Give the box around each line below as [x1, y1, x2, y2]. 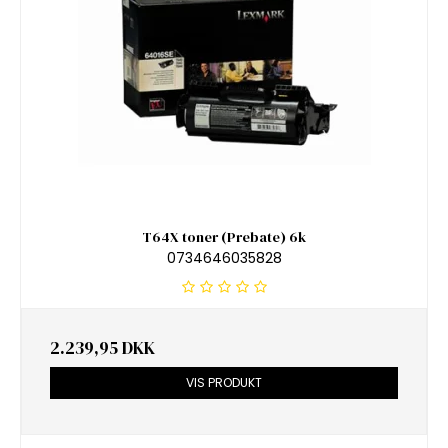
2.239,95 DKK [50, 335, 155, 360]
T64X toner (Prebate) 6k [142, 227, 306, 248]
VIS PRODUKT [186, 373, 262, 391]
